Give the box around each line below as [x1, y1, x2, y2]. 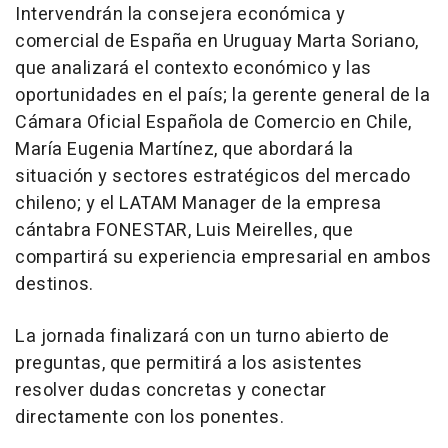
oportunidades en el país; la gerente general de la [15, 81, 430, 109]
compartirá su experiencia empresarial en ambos [15, 243, 431, 271]
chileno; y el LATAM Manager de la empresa [15, 189, 382, 217]
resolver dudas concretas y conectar [15, 376, 327, 404]
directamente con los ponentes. [15, 403, 284, 431]
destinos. [15, 270, 94, 298]
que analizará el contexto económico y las [15, 54, 372, 82]
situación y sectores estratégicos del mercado [15, 162, 411, 190]
